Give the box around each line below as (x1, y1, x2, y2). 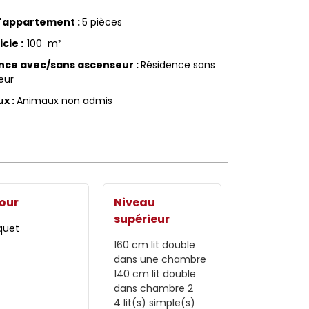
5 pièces (81, 14, 122, 29)
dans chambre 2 (113, 281, 193, 295)
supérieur (113, 210, 170, 227)
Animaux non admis (16, 93, 112, 108)
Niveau (113, 194, 155, 210)
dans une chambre (113, 252, 206, 266)
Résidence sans (140, 57, 215, 72)
